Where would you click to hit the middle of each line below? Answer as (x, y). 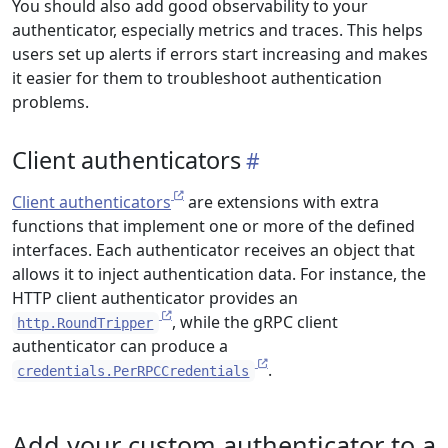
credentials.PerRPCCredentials (133, 371)
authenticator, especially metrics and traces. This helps (217, 30)
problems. (50, 102)
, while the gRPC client (254, 322)
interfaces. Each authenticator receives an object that (213, 250)
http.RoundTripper (85, 323)
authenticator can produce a (120, 346)
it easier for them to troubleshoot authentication (197, 78)
